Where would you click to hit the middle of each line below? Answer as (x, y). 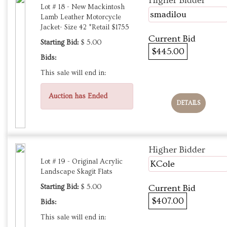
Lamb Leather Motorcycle (81, 17)
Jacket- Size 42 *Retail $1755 (85, 28)
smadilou (168, 15)
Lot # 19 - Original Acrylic (82, 162)
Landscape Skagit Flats (77, 172)
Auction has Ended (78, 97)
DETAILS (188, 103)
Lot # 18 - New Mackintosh (83, 7)
